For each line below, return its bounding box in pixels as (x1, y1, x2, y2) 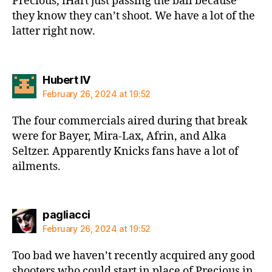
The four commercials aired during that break (12, 114, 248, 128)
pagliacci (42, 208, 90, 221)
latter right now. (12, 24, 95, 38)
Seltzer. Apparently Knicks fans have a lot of (12, 144, 239, 158)
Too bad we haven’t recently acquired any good (12, 249, 255, 263)
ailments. (12, 159, 61, 174)
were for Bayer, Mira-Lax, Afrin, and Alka (12, 129, 226, 143)
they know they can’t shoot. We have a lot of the (12, 9, 255, 23)
